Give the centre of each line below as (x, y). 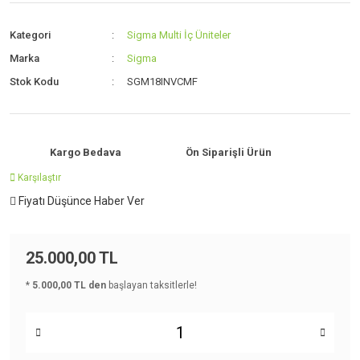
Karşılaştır (39, 178)
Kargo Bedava (86, 152)
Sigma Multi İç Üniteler (179, 35)
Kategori (30, 35)
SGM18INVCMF (163, 82)
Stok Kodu (34, 82)
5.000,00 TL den (69, 285)
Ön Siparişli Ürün (229, 152)
